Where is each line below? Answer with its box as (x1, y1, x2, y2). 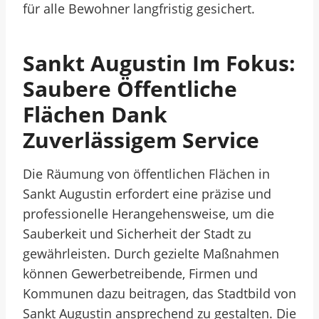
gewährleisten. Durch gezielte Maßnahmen (23, 245, 279, 262)
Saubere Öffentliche (23, 74, 237, 103)
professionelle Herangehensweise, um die (23, 205, 274, 222)
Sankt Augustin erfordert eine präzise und (23, 185, 271, 202)
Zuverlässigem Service (23, 125, 259, 155)
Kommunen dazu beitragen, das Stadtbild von (23, 285, 296, 302)
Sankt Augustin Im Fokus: (23, 48, 296, 78)
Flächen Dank (23, 100, 167, 129)
